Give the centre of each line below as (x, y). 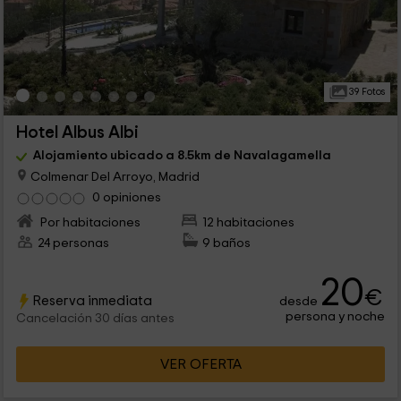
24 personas (73, 243)
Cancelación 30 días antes (95, 319)
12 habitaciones (249, 223)
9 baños (227, 243)
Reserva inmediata (92, 301)
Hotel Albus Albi (77, 132)
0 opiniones (126, 198)
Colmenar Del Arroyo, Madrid (113, 176)
